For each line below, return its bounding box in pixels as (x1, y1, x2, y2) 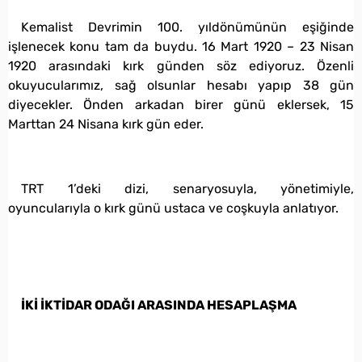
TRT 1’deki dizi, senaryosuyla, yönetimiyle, (21, 180, 354, 196)
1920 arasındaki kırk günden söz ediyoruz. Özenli (8, 57, 354, 74)
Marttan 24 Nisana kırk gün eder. (8, 116, 204, 132)
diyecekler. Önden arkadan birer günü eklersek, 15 (8, 96, 354, 112)
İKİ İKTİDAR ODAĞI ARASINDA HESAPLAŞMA (21, 297, 297, 313)
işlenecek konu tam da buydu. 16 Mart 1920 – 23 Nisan (8, 38, 354, 54)
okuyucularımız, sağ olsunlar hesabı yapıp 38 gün (8, 77, 354, 93)
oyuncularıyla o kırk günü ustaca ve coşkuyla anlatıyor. (8, 200, 339, 216)
